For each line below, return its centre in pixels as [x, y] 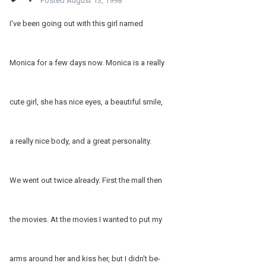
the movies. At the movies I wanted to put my [86, 220]
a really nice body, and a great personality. [80, 141]
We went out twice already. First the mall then [86, 180]
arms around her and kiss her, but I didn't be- [85, 259]
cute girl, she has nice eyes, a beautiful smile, [86, 102]
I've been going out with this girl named [76, 24]
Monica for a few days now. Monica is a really [87, 63]
